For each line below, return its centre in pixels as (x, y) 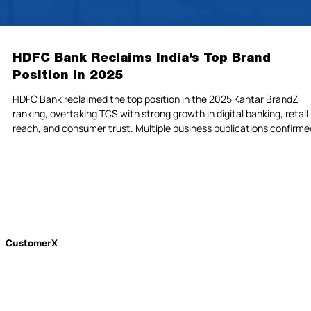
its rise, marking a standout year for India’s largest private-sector (155, 174)
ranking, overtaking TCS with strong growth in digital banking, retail (160, 145)
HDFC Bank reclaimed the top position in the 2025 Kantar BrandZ (155, 131)
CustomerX (31, 274)
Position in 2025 (68, 107)
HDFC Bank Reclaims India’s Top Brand (142, 90)
